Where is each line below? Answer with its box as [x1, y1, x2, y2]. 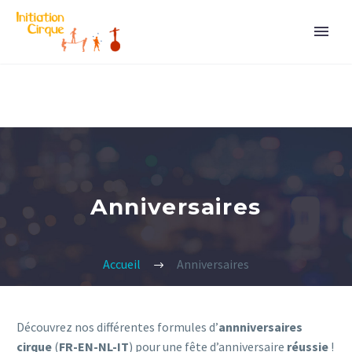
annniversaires [218, 319, 302, 335]
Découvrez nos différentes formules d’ [16, 319, 218, 335]
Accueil [103, 256, 141, 273]
